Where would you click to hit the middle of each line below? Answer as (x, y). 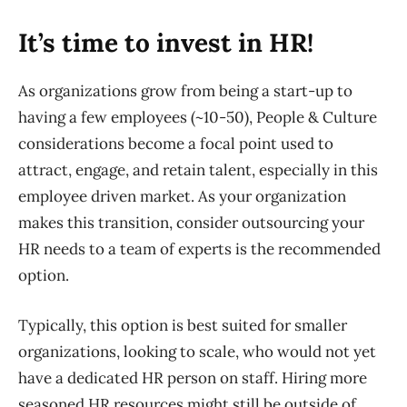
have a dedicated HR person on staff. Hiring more (193, 378)
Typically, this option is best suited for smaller (183, 326)
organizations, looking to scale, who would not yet (197, 352)
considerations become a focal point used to (176, 144)
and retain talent (190, 170)
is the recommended (306, 249)
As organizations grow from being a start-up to (185, 91)
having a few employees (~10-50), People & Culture (198, 118)
